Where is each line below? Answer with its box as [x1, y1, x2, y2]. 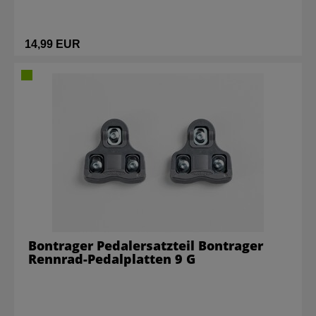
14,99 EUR [25, 38, 80, 50]
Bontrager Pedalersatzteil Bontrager [28, 237, 263, 254]
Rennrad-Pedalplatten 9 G [28, 250, 195, 267]
